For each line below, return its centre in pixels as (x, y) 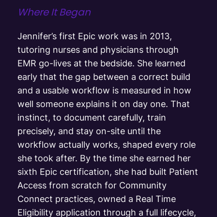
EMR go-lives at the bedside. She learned (101, 63)
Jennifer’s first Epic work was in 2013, (95, 36)
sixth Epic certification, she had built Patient (108, 171)
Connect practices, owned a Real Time (97, 199)
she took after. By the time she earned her (104, 158)
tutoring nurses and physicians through (98, 49)
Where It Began (54, 12)
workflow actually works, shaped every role (107, 144)
